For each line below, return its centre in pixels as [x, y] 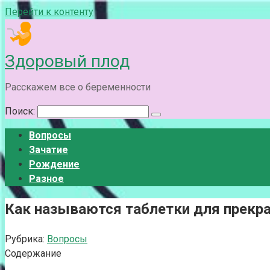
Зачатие [49, 150]
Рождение [54, 164]
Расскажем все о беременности [78, 87]
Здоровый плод [67, 61]
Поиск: [21, 111]
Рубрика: [25, 239]
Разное [46, 179]
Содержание [33, 253]
